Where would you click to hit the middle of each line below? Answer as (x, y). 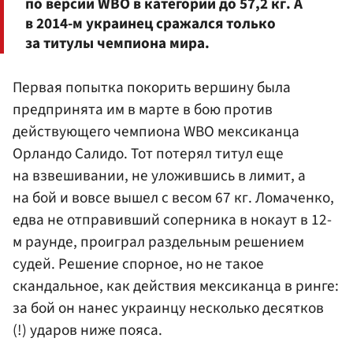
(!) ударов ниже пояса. (87, 330)
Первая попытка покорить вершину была (152, 87)
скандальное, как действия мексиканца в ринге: (176, 286)
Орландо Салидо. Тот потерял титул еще (148, 153)
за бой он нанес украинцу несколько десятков (168, 308)
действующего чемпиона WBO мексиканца (156, 131)
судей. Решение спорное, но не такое (138, 264)
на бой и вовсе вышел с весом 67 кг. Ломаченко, (173, 197)
